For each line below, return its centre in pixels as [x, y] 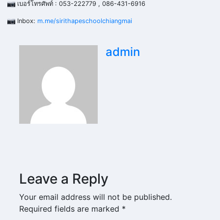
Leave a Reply [64, 179]
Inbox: [26, 21]
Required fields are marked [70, 209]
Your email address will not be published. [96, 197]
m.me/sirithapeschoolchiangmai [85, 21]
